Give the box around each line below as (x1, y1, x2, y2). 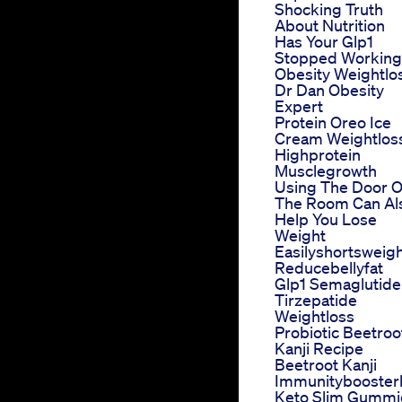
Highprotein (275, 144, 361, 165)
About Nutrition (275, 15, 385, 36)
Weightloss (275, 306, 354, 327)
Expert (275, 96, 323, 117)
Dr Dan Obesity (275, 80, 384, 100)
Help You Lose (275, 209, 377, 230)
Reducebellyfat (275, 258, 383, 278)
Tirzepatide (275, 290, 357, 310)
